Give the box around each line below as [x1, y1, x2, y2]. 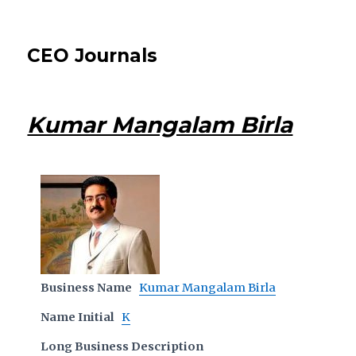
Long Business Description [41, 339, 204, 354]
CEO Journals [27, 44, 158, 67]
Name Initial [41, 310, 115, 324]
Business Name [41, 281, 133, 295]
